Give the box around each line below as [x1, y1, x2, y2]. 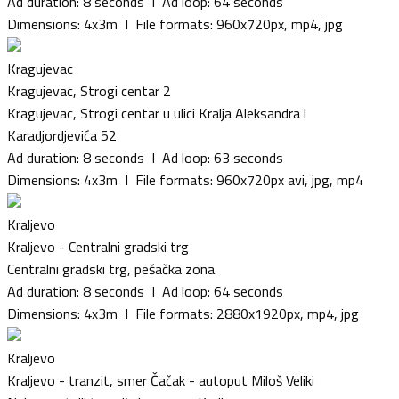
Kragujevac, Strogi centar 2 [7, 79, 171, 102]
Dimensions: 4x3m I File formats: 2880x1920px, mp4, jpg [7, 302, 359, 324]
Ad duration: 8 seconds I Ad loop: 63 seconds [7, 146, 283, 168]
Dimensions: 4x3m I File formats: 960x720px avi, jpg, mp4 [7, 168, 363, 191]
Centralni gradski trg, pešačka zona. [7, 257, 217, 280]
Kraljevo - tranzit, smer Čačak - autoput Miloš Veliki [7, 369, 314, 391]
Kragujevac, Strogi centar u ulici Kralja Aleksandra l [7, 102, 306, 124]
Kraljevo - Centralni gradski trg [7, 235, 189, 257]
